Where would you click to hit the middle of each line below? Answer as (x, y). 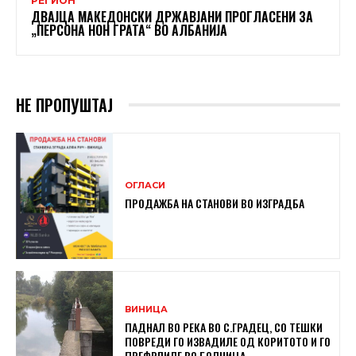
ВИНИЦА (147, 310)
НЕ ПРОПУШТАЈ (64, 104)
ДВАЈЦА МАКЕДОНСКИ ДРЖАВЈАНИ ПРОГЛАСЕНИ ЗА (172, 16)
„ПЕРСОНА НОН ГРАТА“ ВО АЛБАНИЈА (129, 30)
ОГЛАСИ (145, 185)
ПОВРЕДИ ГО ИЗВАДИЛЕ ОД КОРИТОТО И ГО (228, 342)
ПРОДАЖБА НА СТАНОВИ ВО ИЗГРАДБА (215, 203)
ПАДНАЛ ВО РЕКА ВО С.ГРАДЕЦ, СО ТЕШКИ (224, 327)
